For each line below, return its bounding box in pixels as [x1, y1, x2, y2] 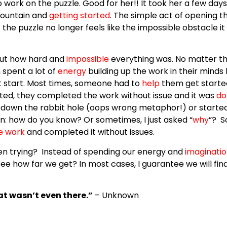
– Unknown [93, 189, 139, 201]
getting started [49, 9, 110, 21]
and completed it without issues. [27, 126, 155, 138]
